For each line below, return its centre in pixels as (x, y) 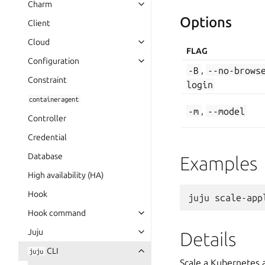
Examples (219, 164)
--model (226, 111)
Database (45, 156)
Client (39, 23)
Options (206, 22)
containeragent (54, 99)
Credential (47, 137)
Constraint (47, 80)
